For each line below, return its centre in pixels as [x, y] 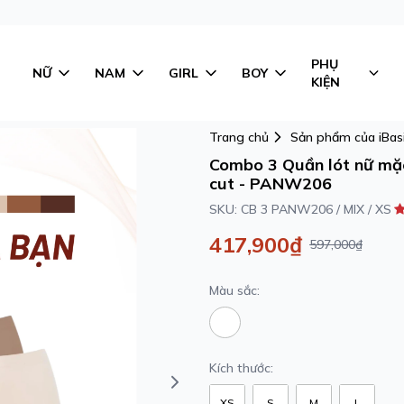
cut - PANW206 [271, 184]
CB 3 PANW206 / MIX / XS [316, 209]
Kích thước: [241, 368]
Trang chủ [239, 137]
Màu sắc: [234, 290]
